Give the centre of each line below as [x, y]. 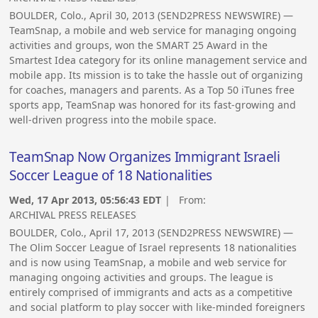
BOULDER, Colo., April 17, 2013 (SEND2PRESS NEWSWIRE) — [152, 233]
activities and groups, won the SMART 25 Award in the [139, 45]
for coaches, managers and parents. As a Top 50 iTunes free [152, 90]
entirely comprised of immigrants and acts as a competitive [151, 292]
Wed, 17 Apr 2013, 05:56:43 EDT [86, 200]
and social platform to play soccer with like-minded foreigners [158, 307]
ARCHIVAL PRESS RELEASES [73, 215]
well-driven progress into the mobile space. [113, 120]
